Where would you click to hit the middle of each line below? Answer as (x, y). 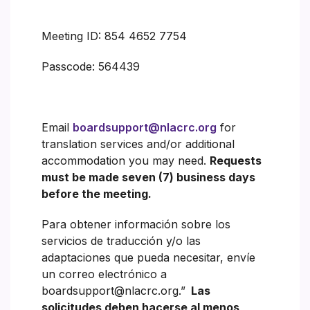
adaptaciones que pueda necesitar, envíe (148, 257)
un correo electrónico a (104, 274)
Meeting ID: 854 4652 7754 (114, 36)
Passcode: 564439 (91, 66)
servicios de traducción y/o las (121, 240)
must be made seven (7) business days (148, 177)
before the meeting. (97, 193)
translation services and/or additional (138, 144)
